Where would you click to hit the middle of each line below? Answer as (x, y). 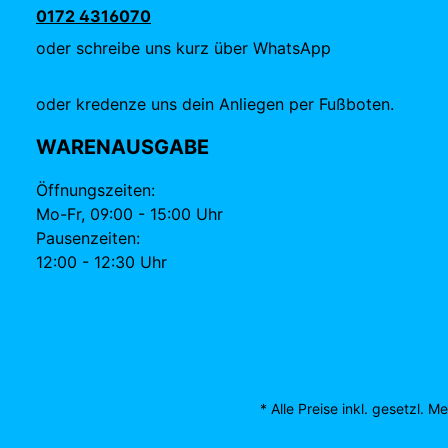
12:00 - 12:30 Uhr (101, 262)
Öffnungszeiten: (95, 190)
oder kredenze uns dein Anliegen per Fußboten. (215, 104)
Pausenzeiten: (88, 238)
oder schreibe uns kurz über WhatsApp (183, 48)
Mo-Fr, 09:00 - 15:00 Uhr (129, 214)
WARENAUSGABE (122, 147)
